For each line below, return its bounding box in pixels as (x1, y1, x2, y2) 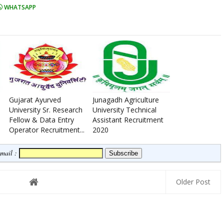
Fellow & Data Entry (9, 115, 74, 124)
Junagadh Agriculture (92, 95, 159, 104)
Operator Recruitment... (9, 125, 84, 134)
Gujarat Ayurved (9, 95, 61, 104)
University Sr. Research (9, 105, 82, 114)
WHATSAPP (2, 3, 36, 11)
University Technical (92, 105, 156, 114)
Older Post (176, 177, 210, 186)
